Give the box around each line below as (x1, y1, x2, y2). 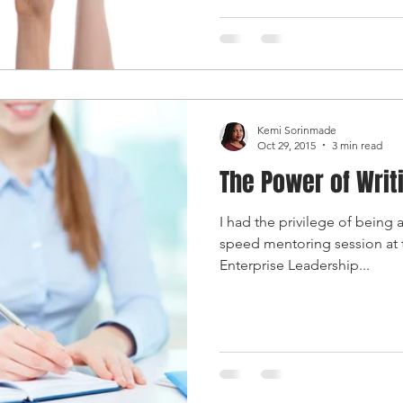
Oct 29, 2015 (257, 138, 316, 152)
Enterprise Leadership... (219, 255, 370, 273)
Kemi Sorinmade (257, 122, 336, 137)
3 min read (332, 138, 382, 152)
